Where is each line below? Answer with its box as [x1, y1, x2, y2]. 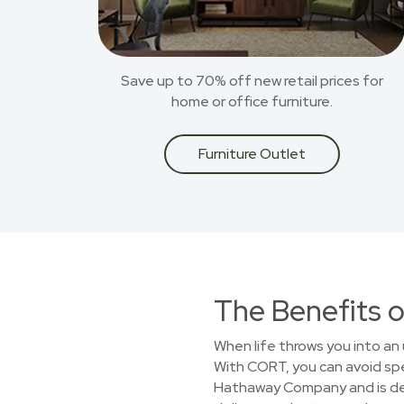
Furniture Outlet [197, 144, 306, 163]
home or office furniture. [170, 92, 333, 111]
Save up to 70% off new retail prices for [120, 71, 383, 90]
